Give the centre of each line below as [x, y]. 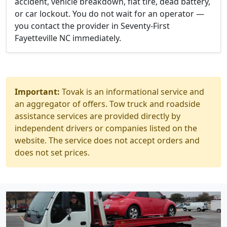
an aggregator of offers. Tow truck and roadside [107, 104]
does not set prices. [52, 153]
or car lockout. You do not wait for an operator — [109, 14]
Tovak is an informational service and [132, 92]
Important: [37, 92]
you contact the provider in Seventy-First [92, 26]
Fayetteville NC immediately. [68, 38]
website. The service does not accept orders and [107, 140]
